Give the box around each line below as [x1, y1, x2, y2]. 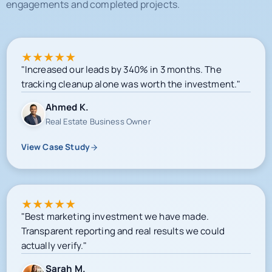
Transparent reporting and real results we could [21, 221, 225, 234]
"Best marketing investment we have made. [21, 206, 209, 220]
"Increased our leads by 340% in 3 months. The [21, 59, 222, 73]
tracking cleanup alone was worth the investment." [21, 74, 241, 87]
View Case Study [21, 138, 90, 149]
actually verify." [21, 236, 87, 249]
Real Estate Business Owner [45, 112, 151, 124]
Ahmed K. [45, 97, 89, 110]
